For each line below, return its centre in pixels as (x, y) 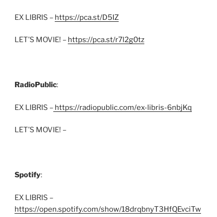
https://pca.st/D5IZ (87, 17)
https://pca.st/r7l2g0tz (106, 40)
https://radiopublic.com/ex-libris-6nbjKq (123, 107)
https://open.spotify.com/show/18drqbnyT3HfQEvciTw (108, 209)
